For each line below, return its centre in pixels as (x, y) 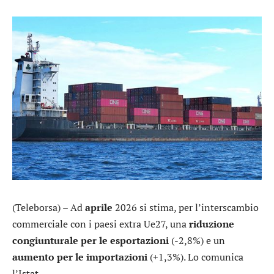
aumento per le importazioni (80, 257)
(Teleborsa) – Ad (49, 207)
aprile (99, 207)
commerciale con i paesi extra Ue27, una (101, 224)
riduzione (212, 224)
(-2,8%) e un (197, 240)
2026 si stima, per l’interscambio (186, 207)
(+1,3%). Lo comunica (195, 257)
